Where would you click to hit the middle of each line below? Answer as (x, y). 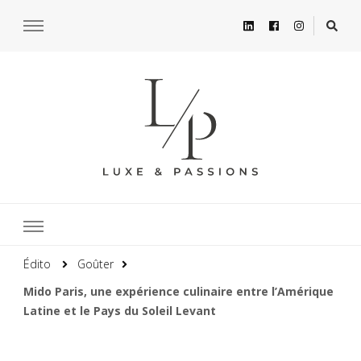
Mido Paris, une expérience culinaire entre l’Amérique (178, 291)
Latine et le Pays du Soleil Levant (120, 310)
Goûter (95, 263)
